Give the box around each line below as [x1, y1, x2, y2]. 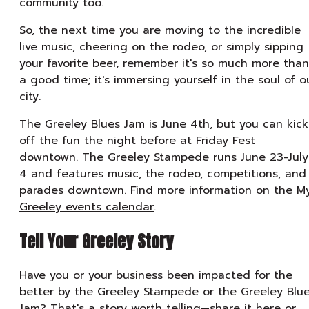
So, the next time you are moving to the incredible [19, 21, 301, 39]
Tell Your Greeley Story [19, 228, 173, 254]
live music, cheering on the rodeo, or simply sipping [19, 38, 303, 55]
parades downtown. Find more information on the [19, 181, 297, 199]
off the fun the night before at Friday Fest [19, 132, 255, 149]
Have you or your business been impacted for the [19, 267, 292, 284]
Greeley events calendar [19, 198, 154, 215]
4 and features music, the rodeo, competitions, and [19, 165, 306, 182]
